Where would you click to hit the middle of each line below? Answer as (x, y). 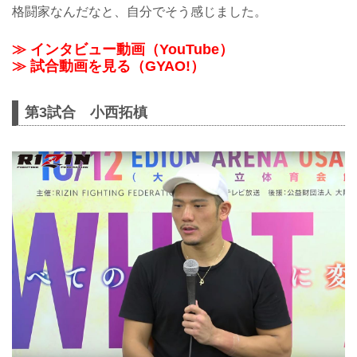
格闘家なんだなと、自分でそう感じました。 (139, 11)
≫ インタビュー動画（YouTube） (123, 50)
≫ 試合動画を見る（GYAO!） (108, 67)
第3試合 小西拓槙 (86, 113)
